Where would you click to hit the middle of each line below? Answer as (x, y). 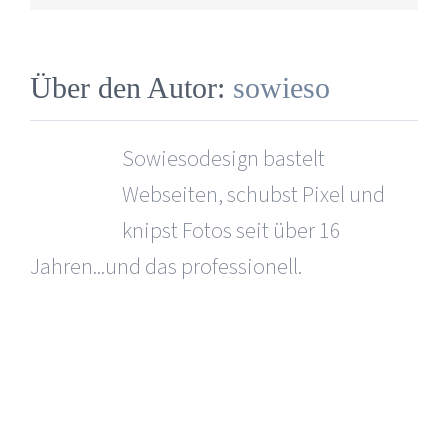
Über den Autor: (131, 87)
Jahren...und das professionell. (166, 266)
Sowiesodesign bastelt (223, 158)
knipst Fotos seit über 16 (231, 230)
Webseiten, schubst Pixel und (253, 194)
